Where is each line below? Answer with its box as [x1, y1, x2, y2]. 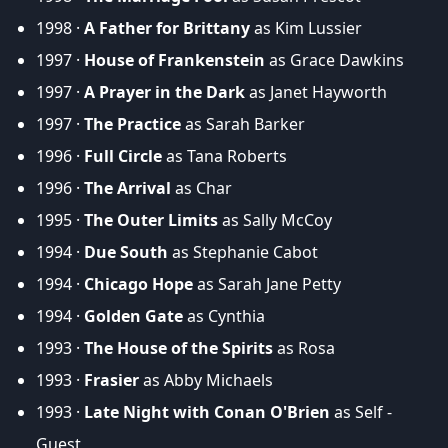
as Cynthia [183, 305, 265, 328]
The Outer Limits [84, 209, 218, 232]
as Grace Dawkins [265, 49, 404, 72]
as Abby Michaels [139, 369, 273, 392]
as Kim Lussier [250, 17, 362, 40]
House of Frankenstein [84, 49, 265, 72]
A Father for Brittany [84, 17, 250, 40]
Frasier [84, 369, 139, 392]
